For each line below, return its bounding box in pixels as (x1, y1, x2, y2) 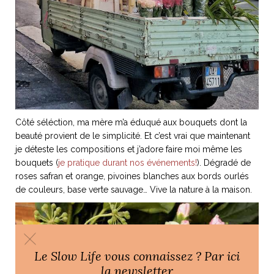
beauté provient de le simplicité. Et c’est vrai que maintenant (15, 130, 250, 141)
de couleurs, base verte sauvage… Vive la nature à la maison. (15, 184, 252, 194)
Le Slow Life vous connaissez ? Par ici (34, 248, 240, 263)
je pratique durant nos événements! (58, 157, 197, 168)
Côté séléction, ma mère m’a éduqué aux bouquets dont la (15, 117, 247, 127)
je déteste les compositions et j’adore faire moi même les (15, 144, 242, 154)
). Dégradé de (197, 157, 251, 168)
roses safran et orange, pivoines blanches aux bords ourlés (15, 171, 249, 181)
